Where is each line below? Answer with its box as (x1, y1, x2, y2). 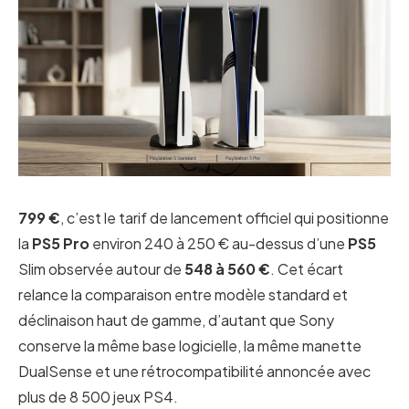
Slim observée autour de (18, 259, 184, 278)
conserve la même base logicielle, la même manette (18, 336, 362, 355)
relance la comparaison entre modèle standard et (18, 285, 348, 304)
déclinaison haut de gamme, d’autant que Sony (18, 310, 334, 330)
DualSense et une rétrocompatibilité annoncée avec (18, 362, 371, 381)
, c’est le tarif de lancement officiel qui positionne (60, 208, 389, 227)
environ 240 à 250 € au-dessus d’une (89, 234, 348, 253)
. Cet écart (270, 259, 343, 278)
